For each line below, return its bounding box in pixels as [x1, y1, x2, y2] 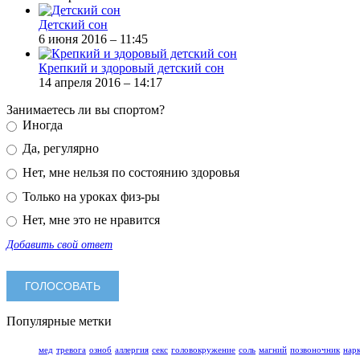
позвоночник [290, 345, 340, 354]
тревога [56, 345, 86, 354]
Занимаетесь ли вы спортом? [6, 102, 165, 117]
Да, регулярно [18, 141, 99, 156]
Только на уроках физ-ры [18, 189, 160, 203]
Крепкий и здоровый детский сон [39, 60, 224, 75]
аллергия [115, 345, 149, 354]
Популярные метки [6, 313, 112, 328]
